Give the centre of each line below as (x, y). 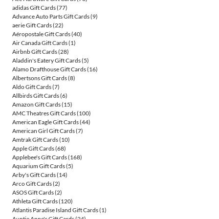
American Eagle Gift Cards (45, 122)
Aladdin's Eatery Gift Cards (46, 61)
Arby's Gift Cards (34, 175)
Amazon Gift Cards (36, 105)
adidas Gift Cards (34, 8)
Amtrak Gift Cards (35, 140)
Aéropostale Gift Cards (41, 34)
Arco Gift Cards (32, 184)
